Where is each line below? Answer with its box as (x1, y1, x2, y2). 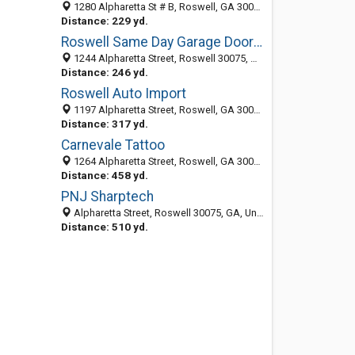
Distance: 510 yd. (60, 220, 148, 233)
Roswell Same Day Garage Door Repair (253, 34, 262, 50)
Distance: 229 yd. (60, 14, 148, 27)
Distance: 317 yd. (60, 117, 148, 130)
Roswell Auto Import (60, 86, 186, 101)
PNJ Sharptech (60, 189, 154, 204)
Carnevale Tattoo (60, 137, 165, 153)
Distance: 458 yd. (60, 169, 148, 181)
